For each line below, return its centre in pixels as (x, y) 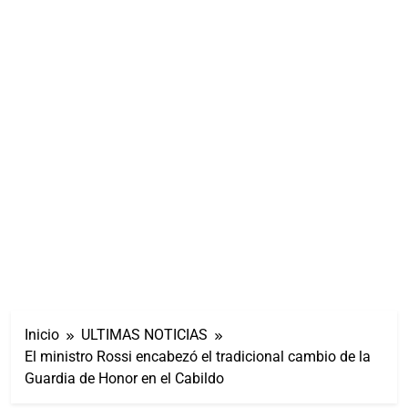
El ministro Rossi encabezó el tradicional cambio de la (198, 356)
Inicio (42, 334)
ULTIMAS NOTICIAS (144, 334)
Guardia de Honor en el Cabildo (124, 378)
